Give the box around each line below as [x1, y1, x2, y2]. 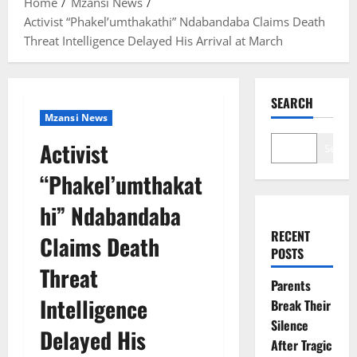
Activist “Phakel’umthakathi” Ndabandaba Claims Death [24, 13, 325, 29]
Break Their [270, 295, 331, 315]
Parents [270, 275, 311, 295]
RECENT [270, 226, 310, 245]
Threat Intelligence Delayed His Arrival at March [24, 32, 283, 49]
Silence [270, 315, 308, 335]
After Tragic [270, 335, 331, 355]
